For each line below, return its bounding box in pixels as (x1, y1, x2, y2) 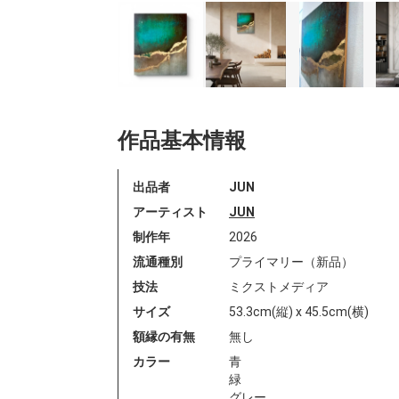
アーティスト (133, 204, 208, 219)
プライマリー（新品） (229, 254, 354, 269)
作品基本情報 (118, 127, 246, 153)
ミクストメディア (229, 279, 329, 294)
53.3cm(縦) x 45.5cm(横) (229, 304, 369, 319)
